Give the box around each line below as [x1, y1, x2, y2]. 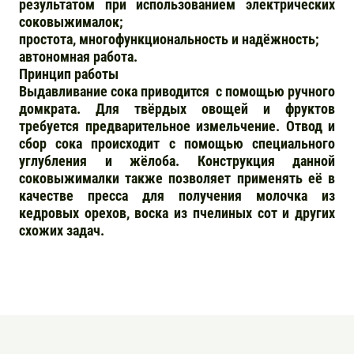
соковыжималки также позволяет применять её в [19, 170, 335, 186]
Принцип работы [19, 66, 119, 82]
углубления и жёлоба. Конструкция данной [19, 153, 335, 169]
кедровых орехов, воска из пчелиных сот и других [19, 205, 335, 221]
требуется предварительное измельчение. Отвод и [19, 118, 335, 134]
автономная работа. [19, 48, 137, 65]
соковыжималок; [19, 13, 123, 30]
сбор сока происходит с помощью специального [19, 135, 335, 152]
